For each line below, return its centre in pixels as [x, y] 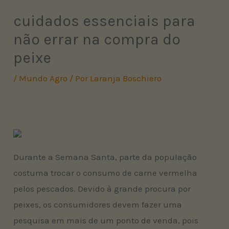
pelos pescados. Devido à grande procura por [102, 188]
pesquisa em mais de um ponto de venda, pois [106, 220]
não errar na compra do [97, 39]
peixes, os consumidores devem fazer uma [98, 204]
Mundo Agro [43, 78]
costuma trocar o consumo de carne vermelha [106, 173]
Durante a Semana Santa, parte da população [105, 157]
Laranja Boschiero [126, 78]
